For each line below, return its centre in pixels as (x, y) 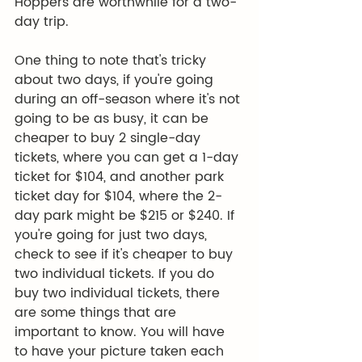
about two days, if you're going (116, 80)
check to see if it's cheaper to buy (126, 255)
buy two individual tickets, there (119, 293)
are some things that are (97, 313)
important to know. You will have (122, 332)
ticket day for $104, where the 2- (118, 196)
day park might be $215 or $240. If (126, 216)
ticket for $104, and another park (121, 177)
